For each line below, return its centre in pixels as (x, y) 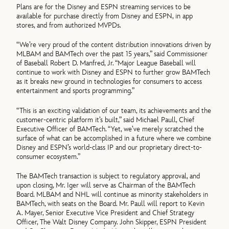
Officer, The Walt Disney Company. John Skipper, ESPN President (112, 222)
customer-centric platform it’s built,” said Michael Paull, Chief (106, 120)
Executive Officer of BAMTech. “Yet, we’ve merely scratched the (110, 129)
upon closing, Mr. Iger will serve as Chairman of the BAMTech (106, 185)
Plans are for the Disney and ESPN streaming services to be (104, 7)
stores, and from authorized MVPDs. (69, 25)
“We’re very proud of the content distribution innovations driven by (114, 45)
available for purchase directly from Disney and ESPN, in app (105, 16)
